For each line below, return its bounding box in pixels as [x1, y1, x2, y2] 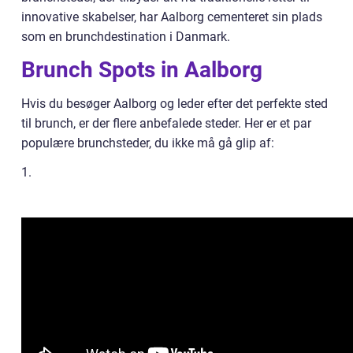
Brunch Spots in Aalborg [21, 57, 262, 84]
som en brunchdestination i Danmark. [21, 29, 230, 45]
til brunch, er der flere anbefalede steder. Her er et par [21, 116, 311, 132]
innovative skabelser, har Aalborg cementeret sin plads [21, 9, 322, 25]
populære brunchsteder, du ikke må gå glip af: [21, 136, 274, 151]
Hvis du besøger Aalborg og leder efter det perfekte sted [21, 96, 328, 112]
